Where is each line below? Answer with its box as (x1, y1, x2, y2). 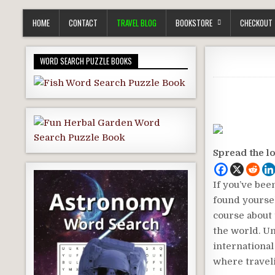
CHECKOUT (240, 17, 273, 29)
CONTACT (69, 17, 98, 29)
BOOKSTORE (176, 17, 212, 29)
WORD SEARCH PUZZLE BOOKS (40, 55, 132, 67)
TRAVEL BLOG (117, 17, 157, 29)
